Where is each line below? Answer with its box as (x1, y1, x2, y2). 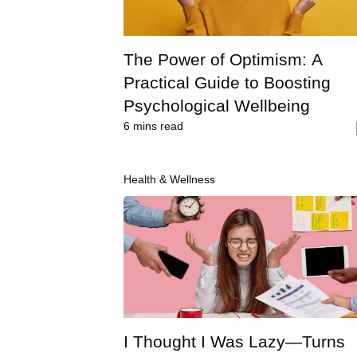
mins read (130, 119, 183, 132)
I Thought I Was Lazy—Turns (124, 331, 345, 351)
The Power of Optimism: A (124, 49, 323, 69)
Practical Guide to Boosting (124, 73, 331, 92)
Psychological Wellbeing (124, 96, 310, 115)
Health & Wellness (124, 172, 215, 186)
